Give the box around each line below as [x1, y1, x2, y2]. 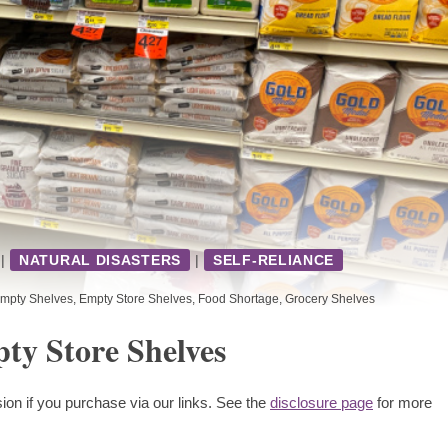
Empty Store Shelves [79, 292, 192, 307]
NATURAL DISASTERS [19, 252, 181, 269]
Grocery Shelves [285, 292, 375, 307]
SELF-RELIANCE [213, 252, 335, 269]
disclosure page [270, 394, 373, 412]
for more [373, 394, 432, 412]
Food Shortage [198, 292, 279, 307]
